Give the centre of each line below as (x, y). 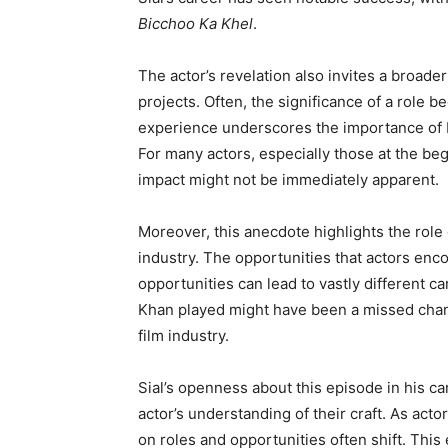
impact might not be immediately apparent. (288, 179)
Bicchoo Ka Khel (195, 23)
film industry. (183, 335)
